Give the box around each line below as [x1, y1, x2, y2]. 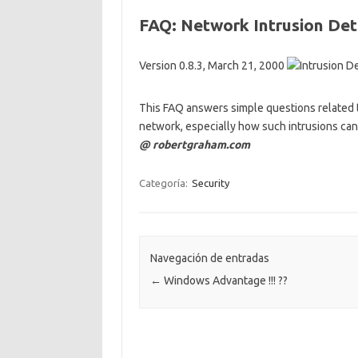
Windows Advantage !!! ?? [161, 274, 288, 288]
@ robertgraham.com [138, 138, 250, 151]
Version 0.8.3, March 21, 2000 [138, 59, 287, 72]
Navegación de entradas [149, 252, 269, 265]
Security [191, 177, 229, 189]
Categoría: [138, 177, 190, 189]
